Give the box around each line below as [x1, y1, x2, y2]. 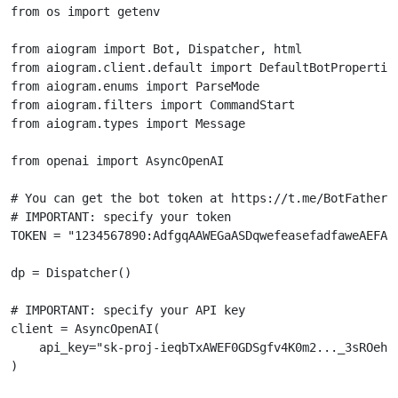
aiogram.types [46, 116, 139, 131]
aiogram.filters [46, 98, 153, 113]
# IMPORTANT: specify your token [11, 210, 231, 225]
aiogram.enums [46, 79, 139, 94]
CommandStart [210, 98, 295, 113]
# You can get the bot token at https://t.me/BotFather [11, 191, 387, 206]
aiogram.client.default [46, 60, 203, 76]
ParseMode [195, 79, 259, 94]
